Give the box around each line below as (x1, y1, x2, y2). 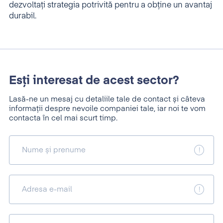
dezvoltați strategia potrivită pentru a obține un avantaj (9, 1, 212, 9)
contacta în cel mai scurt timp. (9, 114, 117, 122)
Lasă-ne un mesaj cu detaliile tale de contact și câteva (9, 96, 205, 103)
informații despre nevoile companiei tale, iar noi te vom (9, 105, 206, 112)
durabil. (9, 12, 36, 20)
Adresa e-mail (22, 186, 72, 193)
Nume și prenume (22, 146, 86, 154)
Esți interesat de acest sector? (9, 75, 179, 87)
